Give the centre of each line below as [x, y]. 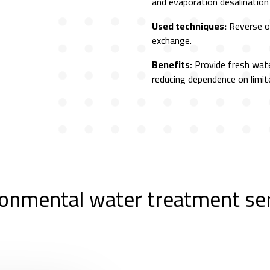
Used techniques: [189, 26]
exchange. [171, 40]
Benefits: [172, 64]
